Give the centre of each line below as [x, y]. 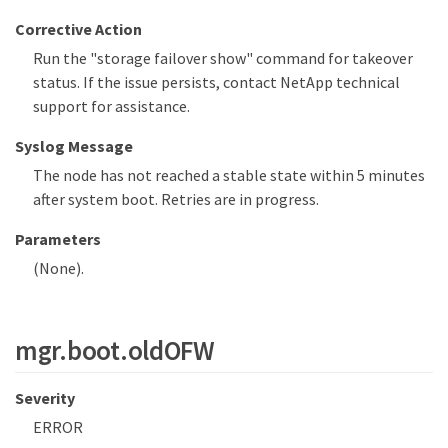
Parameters [58, 239]
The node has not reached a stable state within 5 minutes [229, 175]
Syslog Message [74, 146]
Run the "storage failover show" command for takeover [223, 58]
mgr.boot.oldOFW [115, 349]
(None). [58, 268]
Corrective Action [78, 29]
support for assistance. [111, 106]
